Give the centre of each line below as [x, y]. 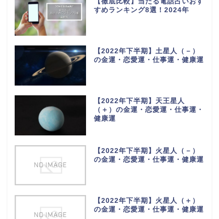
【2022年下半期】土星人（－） [146, 51]
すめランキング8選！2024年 [141, 10]
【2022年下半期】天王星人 [139, 101]
